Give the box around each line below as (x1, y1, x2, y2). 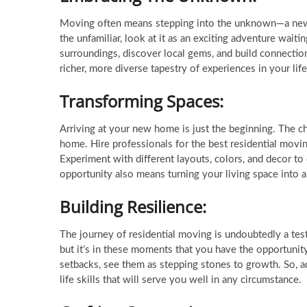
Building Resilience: (60, 195, 206, 218)
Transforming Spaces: (60, 90, 223, 112)
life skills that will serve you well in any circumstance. (60, 275, 302, 285)
